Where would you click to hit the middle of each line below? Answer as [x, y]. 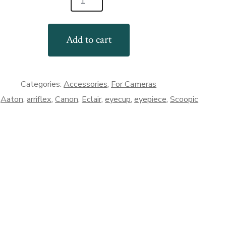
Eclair [92, 99]
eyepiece [151, 99]
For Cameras [134, 84]
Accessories [86, 84]
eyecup [118, 99]
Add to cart [89, 40]
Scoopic [184, 99]
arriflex [39, 99]
